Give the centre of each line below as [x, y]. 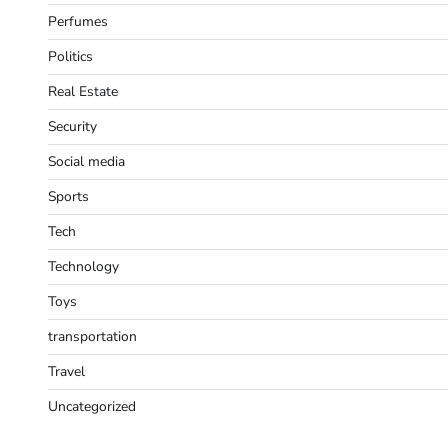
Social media [86, 161]
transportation [92, 336]
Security [72, 126]
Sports [68, 196]
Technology [83, 266]
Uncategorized [92, 406]
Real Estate [83, 91]
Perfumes [78, 21]
